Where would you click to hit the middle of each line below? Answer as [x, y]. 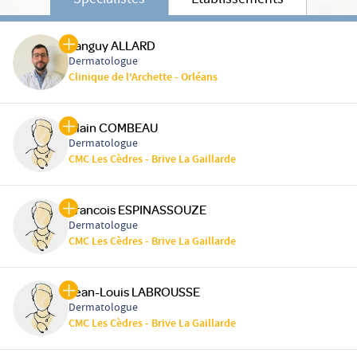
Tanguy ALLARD [112, 46]
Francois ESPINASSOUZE [137, 210]
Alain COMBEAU [113, 128]
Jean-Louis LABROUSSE [134, 292]
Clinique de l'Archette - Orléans [143, 78]
